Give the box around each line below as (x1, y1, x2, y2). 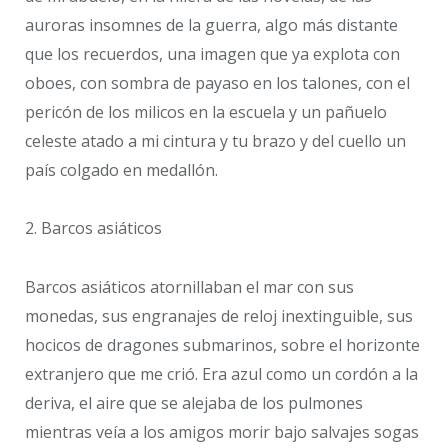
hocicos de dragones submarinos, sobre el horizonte (25, 334, 420, 356)
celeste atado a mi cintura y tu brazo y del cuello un (25, 129, 406, 152)
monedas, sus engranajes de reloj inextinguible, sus (25, 305, 413, 327)
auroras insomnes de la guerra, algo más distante (25, 13, 398, 36)
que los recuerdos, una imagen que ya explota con (25, 42, 400, 65)
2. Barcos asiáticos (25, 217, 162, 240)
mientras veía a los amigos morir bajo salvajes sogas (25, 421, 419, 443)
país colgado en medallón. (25, 158, 218, 181)
